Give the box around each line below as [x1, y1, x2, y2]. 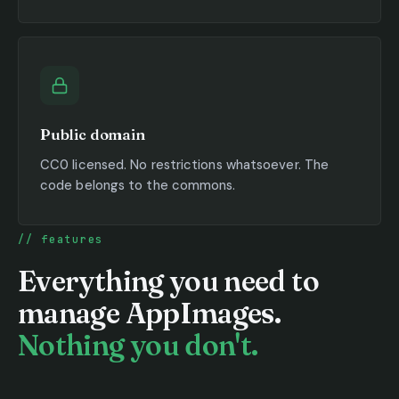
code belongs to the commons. [40, 175, 236, 194]
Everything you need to [18, 263, 319, 298]
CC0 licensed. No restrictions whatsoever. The [40, 155, 330, 174]
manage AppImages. [18, 295, 281, 330]
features [41, 232, 104, 246]
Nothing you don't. [18, 327, 258, 362]
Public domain [40, 126, 145, 144]
